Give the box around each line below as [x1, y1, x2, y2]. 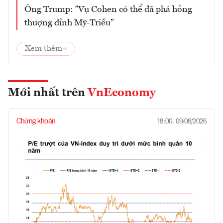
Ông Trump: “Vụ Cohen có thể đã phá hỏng [24, 4, 192, 14]
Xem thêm [25, 44, 62, 53]
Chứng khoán [16, 117, 55, 125]
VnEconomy [88, 87, 156, 99]
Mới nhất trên [8, 87, 88, 99]
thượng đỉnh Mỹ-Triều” [24, 18, 113, 27]
